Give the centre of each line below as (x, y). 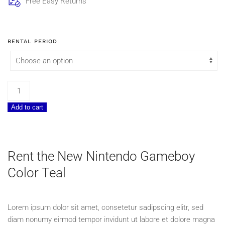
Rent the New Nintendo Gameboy (101, 156)
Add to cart (27, 107)
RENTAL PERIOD (32, 42)
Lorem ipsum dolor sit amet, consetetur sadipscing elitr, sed (105, 208)
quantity (20, 135)
